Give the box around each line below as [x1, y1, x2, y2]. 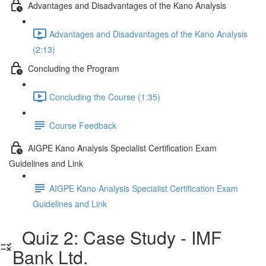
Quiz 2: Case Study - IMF [12, 224, 222, 250]
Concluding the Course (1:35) [49, 90, 160, 103]
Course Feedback [49, 119, 116, 131]
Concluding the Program [28, 62, 119, 74]
